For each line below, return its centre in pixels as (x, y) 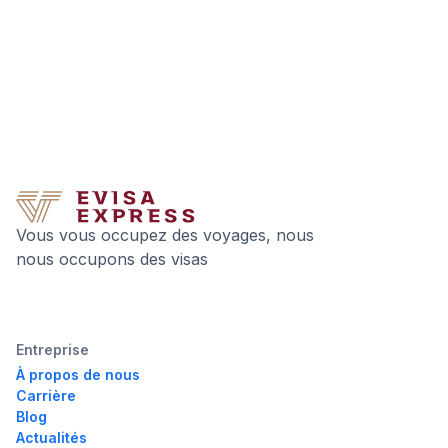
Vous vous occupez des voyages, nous (165, 235)
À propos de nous (78, 375)
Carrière (46, 396)
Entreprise (52, 350)
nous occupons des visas (112, 259)
